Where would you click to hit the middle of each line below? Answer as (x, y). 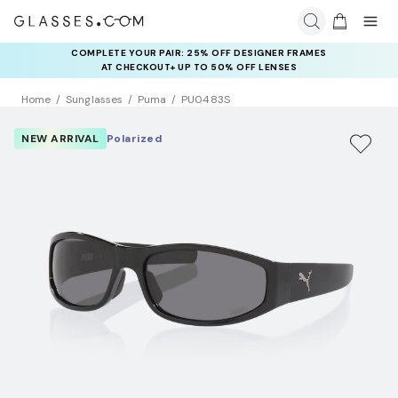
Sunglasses (94, 100)
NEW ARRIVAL (60, 139)
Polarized (134, 139)
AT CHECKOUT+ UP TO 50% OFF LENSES (199, 67)
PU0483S (206, 100)
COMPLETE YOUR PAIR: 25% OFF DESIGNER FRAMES (199, 53)
